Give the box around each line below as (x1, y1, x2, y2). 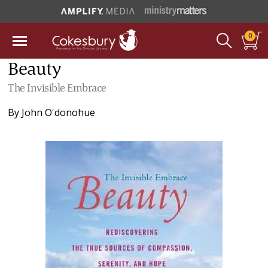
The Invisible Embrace (8, 83, 106, 94)
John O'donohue (22, 106, 96, 119)
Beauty (8, 61, 61, 79)
